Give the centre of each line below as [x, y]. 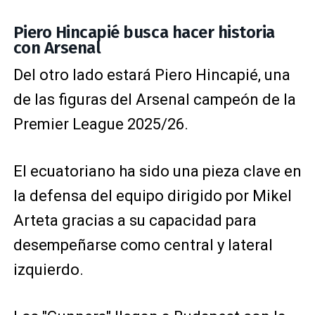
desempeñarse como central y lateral [143, 245]
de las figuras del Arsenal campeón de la [154, 99]
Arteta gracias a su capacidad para [135, 220]
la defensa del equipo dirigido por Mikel [152, 195]
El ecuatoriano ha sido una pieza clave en [157, 171]
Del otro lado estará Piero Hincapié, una [152, 75]
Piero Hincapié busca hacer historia [144, 32]
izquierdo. [48, 269]
